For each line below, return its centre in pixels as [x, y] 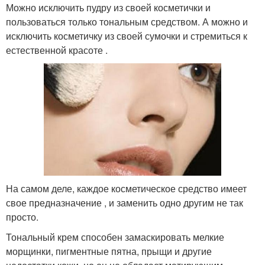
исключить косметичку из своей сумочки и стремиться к [127, 35]
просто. [22, 217]
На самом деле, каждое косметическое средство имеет [126, 189]
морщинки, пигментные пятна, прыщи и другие [109, 251]
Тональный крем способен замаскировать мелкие [115, 237]
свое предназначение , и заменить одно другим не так [125, 203]
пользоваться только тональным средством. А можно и [127, 21]
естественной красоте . [57, 50]
